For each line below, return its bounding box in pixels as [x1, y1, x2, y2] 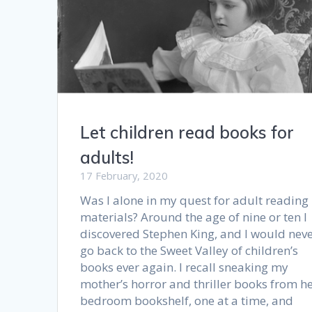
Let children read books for [80, 121, 295, 143]
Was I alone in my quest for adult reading [80, 192, 309, 208]
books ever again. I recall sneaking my [80, 258, 289, 275]
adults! [80, 146, 134, 168]
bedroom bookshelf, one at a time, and [80, 292, 294, 309]
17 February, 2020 [80, 168, 169, 182]
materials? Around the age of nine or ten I [80, 208, 308, 225]
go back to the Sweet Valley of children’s [80, 242, 299, 258]
